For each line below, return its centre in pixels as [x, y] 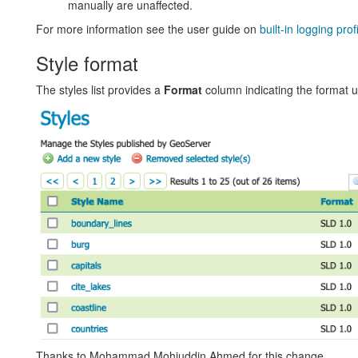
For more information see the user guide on [147, 28]
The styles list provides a [99, 89]
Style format [87, 62]
